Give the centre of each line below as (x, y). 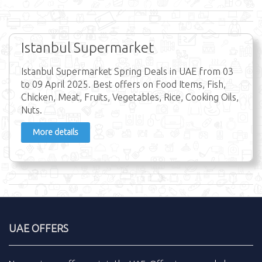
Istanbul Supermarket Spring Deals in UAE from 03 (127, 72)
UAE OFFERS (39, 228)
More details (56, 132)
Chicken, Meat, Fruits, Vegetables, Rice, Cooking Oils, (130, 97)
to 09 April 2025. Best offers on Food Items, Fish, (123, 85)
